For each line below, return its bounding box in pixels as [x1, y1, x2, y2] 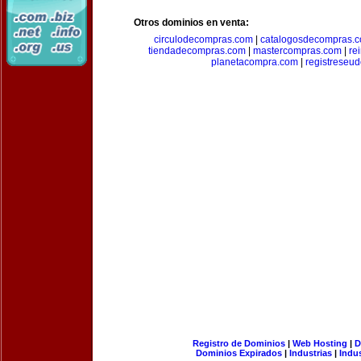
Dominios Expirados [196, 348, 282, 358]
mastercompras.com [252, 45, 342, 56]
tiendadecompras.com [147, 45, 246, 56]
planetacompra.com [211, 56, 298, 68]
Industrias [289, 348, 332, 358]
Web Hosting [292, 338, 347, 348]
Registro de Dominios [192, 338, 285, 348]
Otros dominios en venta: [134, 17, 249, 28]
